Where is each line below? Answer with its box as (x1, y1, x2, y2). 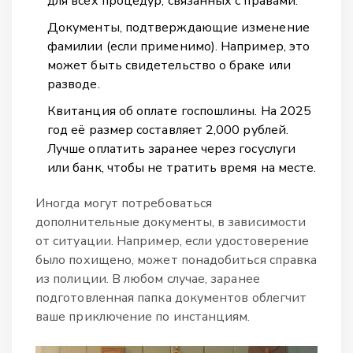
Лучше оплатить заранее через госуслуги (47, 139, 296, 158)
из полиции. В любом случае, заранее (35, 269, 260, 288)
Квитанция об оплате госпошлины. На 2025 (47, 102, 312, 120)
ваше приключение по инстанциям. (35, 307, 251, 325)
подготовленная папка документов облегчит (35, 288, 307, 307)
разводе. (47, 75, 100, 93)
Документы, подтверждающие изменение (47, 18, 310, 36)
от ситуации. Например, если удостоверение (35, 232, 310, 250)
